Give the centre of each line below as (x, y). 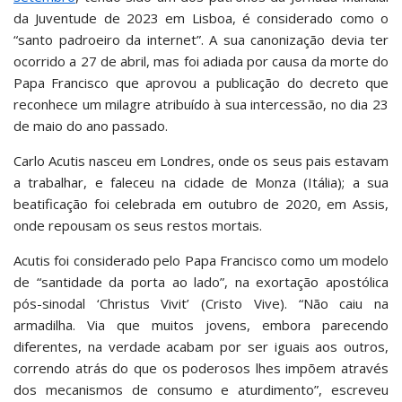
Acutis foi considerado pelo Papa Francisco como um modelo (201, 260)
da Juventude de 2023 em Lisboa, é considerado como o (201, 18)
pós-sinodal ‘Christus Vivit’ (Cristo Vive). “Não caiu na (201, 303)
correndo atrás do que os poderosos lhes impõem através (201, 368)
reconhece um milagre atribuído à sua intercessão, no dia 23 (201, 104)
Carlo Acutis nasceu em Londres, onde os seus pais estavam (201, 161)
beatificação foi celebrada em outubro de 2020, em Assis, (201, 204)
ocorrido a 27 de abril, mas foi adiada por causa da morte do (201, 61)
